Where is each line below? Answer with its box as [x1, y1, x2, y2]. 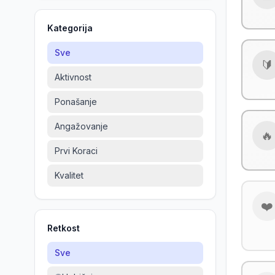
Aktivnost [55, 72, 91, 82]
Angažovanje [55, 121, 108, 131]
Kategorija [47, 23, 93, 33]
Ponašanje [55, 96, 97, 107]
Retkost [47, 223, 80, 233]
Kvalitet [55, 170, 83, 180]
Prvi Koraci [55, 145, 98, 156]
